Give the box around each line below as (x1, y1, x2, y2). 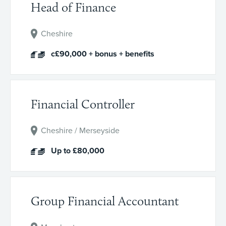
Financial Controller (31, 96, 135, 111)
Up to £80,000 (51, 146, 104, 156)
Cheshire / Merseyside (41, 126, 120, 136)
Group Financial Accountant (31, 193, 179, 208)
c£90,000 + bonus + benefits (51, 49, 154, 59)
